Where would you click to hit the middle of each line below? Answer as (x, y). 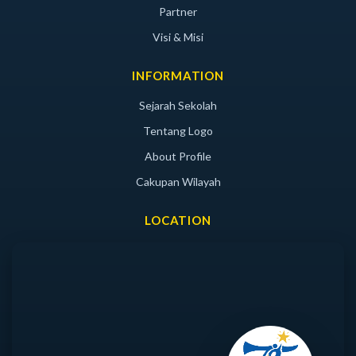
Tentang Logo (178, 131)
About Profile (178, 156)
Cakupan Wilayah (178, 182)
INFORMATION (178, 75)
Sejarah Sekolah (178, 105)
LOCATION (178, 220)
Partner (178, 12)
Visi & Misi (178, 37)
